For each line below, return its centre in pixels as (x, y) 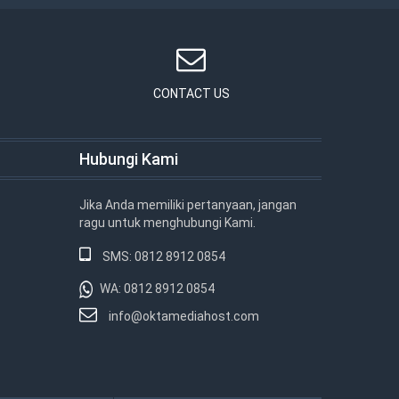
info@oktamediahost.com (182, 316)
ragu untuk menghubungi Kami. (167, 222)
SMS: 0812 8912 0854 (162, 256)
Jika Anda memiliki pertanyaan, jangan (187, 204)
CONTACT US (191, 93)
